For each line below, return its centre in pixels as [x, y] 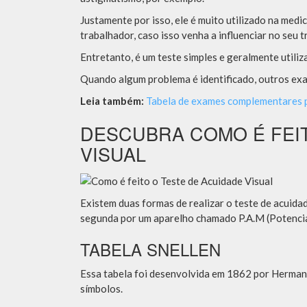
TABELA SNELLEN [150, 249]
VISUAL [113, 154]
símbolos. [101, 289]
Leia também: [112, 101]
